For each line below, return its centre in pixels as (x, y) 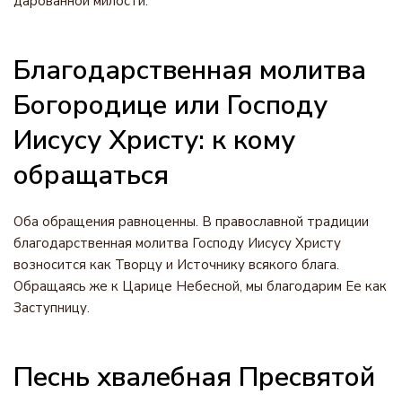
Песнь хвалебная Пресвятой (194, 377)
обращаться (91, 175)
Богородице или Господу (170, 105)
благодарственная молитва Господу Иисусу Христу (177, 243)
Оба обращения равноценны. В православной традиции (191, 222)
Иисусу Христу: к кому (154, 140)
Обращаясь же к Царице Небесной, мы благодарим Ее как (200, 286)
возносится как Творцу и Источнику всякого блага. (176, 265)
